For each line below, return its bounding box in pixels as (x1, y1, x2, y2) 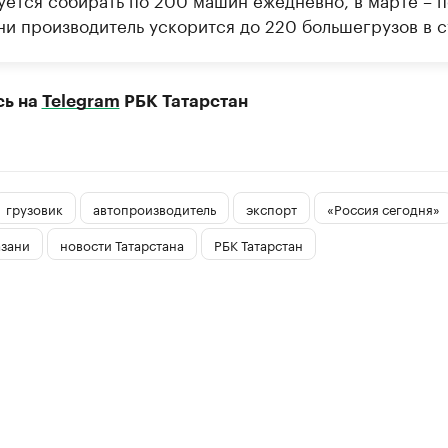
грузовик (5, 197, 63, 218)
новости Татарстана (59, 233, 184, 254)
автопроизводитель (92, 197, 216, 218)
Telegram (41, 93, 120, 110)
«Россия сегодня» (326, 197, 440, 218)
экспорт (245, 197, 297, 218)
